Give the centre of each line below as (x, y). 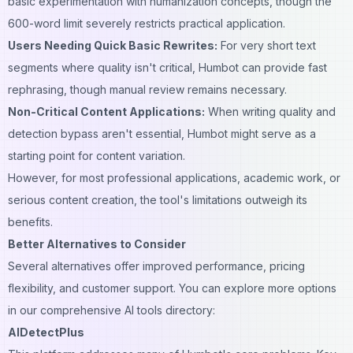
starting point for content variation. (97, 155)
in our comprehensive (65, 310)
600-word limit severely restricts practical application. (147, 23)
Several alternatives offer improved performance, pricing (156, 266)
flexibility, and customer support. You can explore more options (172, 288)
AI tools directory (167, 310)
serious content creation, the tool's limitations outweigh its (158, 199)
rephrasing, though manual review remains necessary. (147, 89)
